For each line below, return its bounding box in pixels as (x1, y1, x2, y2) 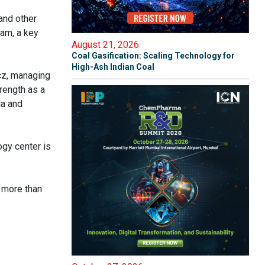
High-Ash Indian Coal (72, 62, 154, 72)
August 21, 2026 (72, 39, 139, 50)
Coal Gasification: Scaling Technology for (72, 51, 235, 60)
